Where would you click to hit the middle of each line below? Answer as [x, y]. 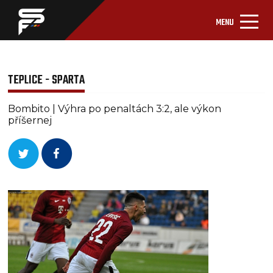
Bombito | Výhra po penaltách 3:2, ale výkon [115, 109]
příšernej [30, 120]
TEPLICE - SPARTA [47, 80]
